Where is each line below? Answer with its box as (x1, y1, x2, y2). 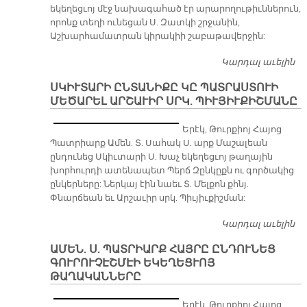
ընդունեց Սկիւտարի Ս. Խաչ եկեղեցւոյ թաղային (49, 151, 273, 163)
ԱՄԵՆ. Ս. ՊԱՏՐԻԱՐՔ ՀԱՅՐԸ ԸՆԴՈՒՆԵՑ (49, 243, 275, 257)
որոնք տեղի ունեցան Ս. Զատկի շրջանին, (49, 17, 240, 29)
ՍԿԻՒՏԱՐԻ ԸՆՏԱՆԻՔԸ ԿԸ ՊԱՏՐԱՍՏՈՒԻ (49, 81, 278, 95)
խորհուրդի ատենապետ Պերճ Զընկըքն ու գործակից (49, 165, 294, 177)
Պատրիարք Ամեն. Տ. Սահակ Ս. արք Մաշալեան (49, 138, 267, 149)
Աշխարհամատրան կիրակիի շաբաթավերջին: (49, 31, 265, 42)
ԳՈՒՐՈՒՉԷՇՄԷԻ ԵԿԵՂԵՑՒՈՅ (49, 256, 215, 271)
